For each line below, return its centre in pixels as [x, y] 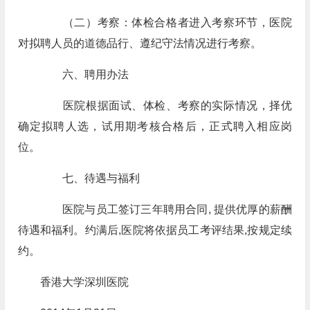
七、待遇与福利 [90, 178]
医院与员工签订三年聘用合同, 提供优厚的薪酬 [166, 209]
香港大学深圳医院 [84, 282]
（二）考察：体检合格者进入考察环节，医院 [166, 22]
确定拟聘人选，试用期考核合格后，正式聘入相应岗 [155, 126]
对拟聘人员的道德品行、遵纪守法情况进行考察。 [139, 43]
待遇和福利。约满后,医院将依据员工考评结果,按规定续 [155, 230]
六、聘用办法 [84, 74]
